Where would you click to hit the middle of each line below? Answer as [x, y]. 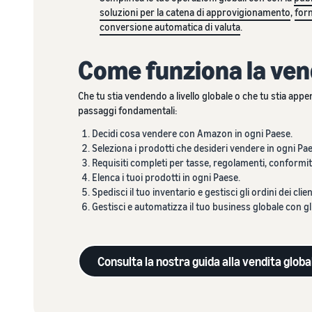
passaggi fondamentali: [128, 110]
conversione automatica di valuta [170, 26]
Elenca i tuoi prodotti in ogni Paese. [166, 177]
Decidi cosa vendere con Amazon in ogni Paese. [192, 133]
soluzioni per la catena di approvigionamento [195, 12]
